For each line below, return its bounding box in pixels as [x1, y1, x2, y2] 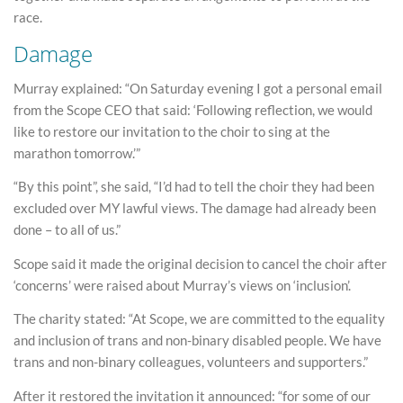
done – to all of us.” [13, 221, 121, 238]
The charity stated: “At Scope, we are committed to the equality [13, 310, 385, 327]
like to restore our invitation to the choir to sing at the [13, 122, 330, 139]
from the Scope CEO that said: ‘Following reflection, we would [13, 101, 372, 118]
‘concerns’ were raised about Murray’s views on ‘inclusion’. [13, 276, 351, 293]
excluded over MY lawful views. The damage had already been [13, 200, 376, 217]
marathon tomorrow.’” [13, 144, 140, 161]
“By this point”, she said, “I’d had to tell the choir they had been [13, 178, 374, 195]
